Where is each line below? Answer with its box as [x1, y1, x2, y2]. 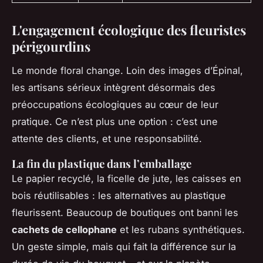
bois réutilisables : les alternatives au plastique [12, 189, 226, 201]
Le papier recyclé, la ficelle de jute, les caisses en [12, 172, 241, 184]
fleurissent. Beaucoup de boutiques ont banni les [12, 206, 238, 218]
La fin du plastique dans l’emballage [12, 156, 191, 171]
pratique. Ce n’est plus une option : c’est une [12, 115, 218, 127]
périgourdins [12, 37, 90, 55]
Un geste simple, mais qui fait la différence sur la [12, 240, 236, 252]
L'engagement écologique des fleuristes [12, 21, 246, 39]
